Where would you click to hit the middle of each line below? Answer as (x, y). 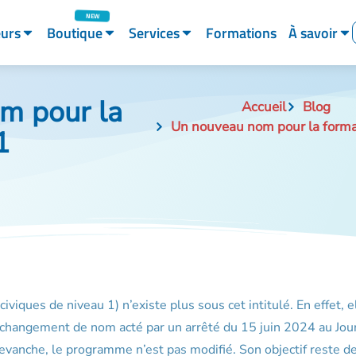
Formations (241, 33)
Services (154, 33)
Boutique (74, 33)
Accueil (264, 107)
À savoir (313, 33)
